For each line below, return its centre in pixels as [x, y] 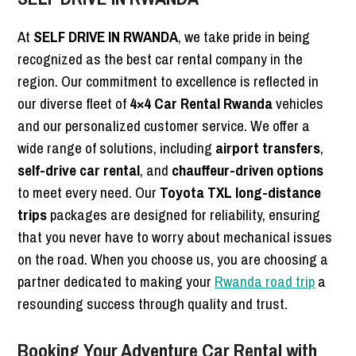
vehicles [298, 104]
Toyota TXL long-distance [241, 193]
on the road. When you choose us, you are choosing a [173, 259]
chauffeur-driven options [248, 170]
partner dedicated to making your [116, 282]
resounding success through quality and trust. [153, 304]
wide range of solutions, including [117, 148]
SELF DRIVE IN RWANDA [106, 37]
